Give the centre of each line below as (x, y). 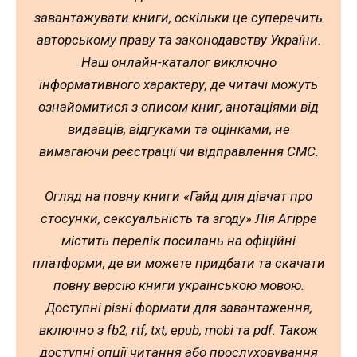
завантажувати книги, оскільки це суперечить (178, 18)
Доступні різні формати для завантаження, (178, 308)
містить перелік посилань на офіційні (178, 241)
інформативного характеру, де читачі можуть (178, 85)
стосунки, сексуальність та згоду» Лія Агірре (178, 219)
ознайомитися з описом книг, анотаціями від (178, 107)
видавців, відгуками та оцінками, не (178, 129)
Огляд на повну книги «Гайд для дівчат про (178, 196)
